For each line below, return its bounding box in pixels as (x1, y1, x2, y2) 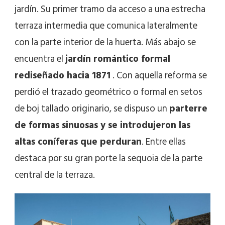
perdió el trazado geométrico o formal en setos (15, 84, 202, 100)
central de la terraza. (15, 167, 95, 183)
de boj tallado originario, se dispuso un (15, 100, 169, 117)
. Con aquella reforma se (110, 67, 207, 83)
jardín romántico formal (65, 51, 170, 67)
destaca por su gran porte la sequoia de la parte (15, 150, 202, 166)
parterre (169, 100, 207, 117)
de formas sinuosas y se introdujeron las (15, 117, 190, 133)
